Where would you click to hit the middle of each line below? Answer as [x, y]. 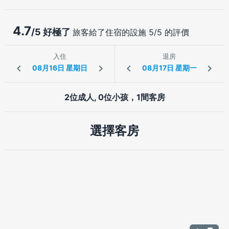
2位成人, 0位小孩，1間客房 [114, 97]
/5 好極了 [52, 32]
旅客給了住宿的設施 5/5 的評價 [131, 32]
